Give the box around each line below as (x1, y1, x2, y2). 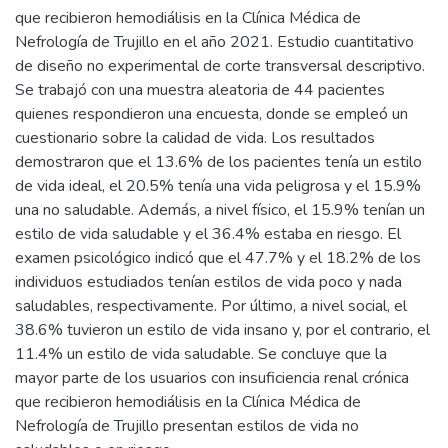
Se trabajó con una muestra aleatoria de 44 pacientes (15, 78, 385, 101)
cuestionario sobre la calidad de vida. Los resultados (15, 126, 375, 149)
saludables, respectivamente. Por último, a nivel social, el (15, 294, 407, 317)
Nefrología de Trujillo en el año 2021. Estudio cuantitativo (15, 30, 414, 53)
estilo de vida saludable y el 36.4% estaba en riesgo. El (15, 222, 401, 245)
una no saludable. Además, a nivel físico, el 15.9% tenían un (15, 198, 425, 221)
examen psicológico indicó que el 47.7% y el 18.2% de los (15, 246, 421, 269)
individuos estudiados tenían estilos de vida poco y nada (15, 270, 402, 293)
